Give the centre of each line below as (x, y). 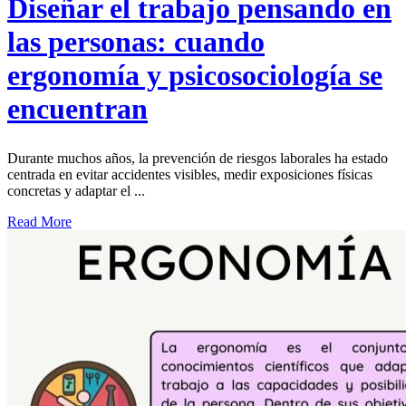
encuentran (77, 109)
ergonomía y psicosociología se (195, 76)
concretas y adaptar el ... (76, 190)
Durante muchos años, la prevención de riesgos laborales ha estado (198, 158)
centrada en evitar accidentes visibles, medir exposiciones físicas (190, 174)
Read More (39, 221)
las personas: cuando (136, 42)
